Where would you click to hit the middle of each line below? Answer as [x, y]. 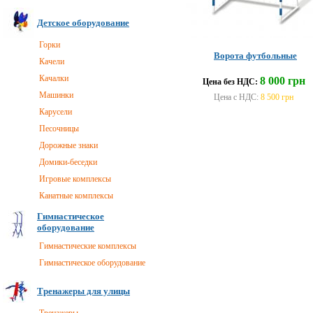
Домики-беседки [68, 162]
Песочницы [59, 129]
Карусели [56, 112]
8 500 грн [277, 97]
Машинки [56, 95]
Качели [52, 61]
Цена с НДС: [237, 97]
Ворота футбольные [255, 56]
